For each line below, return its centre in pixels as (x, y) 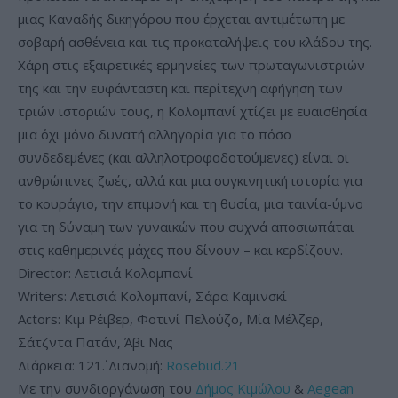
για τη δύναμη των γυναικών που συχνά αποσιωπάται (186, 227)
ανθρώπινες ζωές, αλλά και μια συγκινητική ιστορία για (190, 181)
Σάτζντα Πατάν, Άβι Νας (96, 342)
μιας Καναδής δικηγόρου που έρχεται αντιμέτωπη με (181, 19)
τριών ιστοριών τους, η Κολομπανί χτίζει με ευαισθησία (192, 111)
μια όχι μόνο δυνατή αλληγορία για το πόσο (155, 135)
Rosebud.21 (203, 366)
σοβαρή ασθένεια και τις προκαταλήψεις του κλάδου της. (195, 42)
